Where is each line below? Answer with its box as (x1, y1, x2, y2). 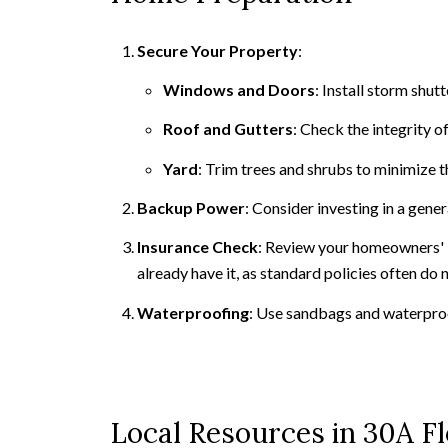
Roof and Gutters (163, 119, 294, 139)
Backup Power (136, 198, 245, 218)
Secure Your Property (136, 40, 298, 60)
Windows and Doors (163, 80, 316, 100)
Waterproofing (136, 302, 249, 322)
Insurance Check (136, 237, 258, 257)
